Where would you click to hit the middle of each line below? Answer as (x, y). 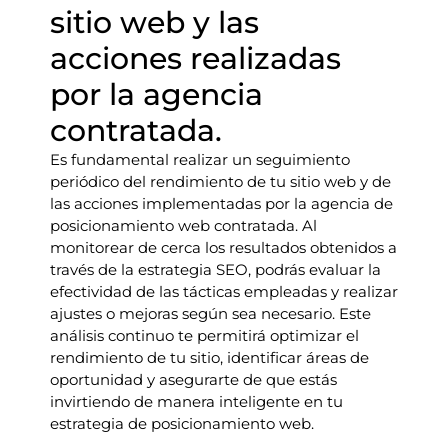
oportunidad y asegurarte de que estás (193, 379)
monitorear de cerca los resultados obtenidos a (223, 247)
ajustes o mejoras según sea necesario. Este (210, 313)
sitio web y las (154, 22)
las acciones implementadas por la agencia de (221, 203)
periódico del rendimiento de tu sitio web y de (220, 181)
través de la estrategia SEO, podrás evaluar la (215, 269)
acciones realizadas (195, 58)
